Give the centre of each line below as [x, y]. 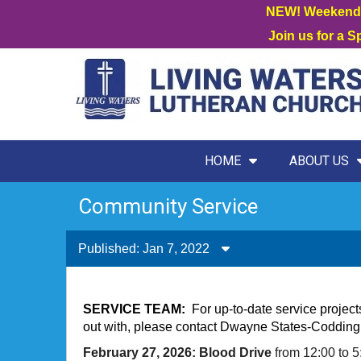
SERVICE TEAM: [136, 309]
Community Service [168, 206]
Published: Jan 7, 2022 [144, 249]
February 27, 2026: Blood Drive [177, 353]
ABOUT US [319, 161]
